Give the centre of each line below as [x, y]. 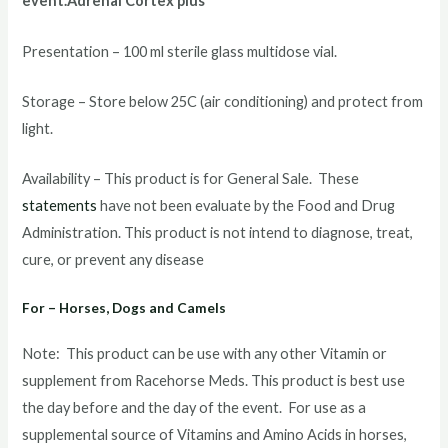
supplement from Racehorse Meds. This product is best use [214, 380]
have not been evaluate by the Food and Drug [246, 206]
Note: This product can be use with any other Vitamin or [205, 353]
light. [38, 129]
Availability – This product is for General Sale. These [191, 179]
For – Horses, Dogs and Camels [124, 307]
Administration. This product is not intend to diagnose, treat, [218, 233]
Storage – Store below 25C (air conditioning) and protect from [223, 102]
